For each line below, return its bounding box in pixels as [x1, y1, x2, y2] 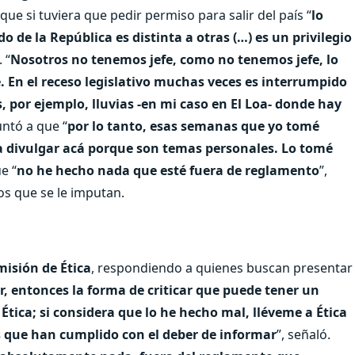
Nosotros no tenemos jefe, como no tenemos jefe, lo [10, 50, 338, 68]
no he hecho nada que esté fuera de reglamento [17, 161, 319, 179]
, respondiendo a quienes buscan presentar [91, 258, 353, 277]
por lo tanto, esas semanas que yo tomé [67, 116, 319, 135]
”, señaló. [277, 325, 330, 343]
